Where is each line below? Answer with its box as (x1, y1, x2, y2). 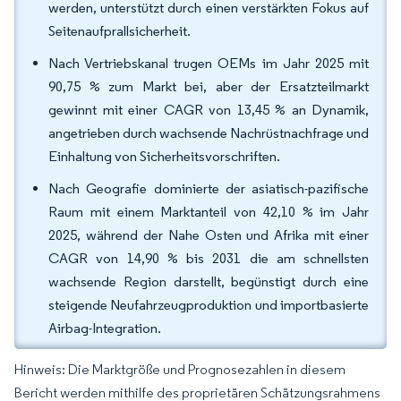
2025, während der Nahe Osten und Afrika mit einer (48, 226, 369, 243)
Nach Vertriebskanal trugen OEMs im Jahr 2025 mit (48, 55, 369, 72)
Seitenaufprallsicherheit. (48, 22, 191, 39)
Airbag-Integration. (48, 320, 161, 337)
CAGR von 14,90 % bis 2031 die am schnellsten (48, 250, 369, 267)
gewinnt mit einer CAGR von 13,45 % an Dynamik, (48, 101, 369, 118)
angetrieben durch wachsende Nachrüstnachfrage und (48, 124, 369, 141)
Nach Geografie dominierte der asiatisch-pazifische (48, 180, 369, 197)
